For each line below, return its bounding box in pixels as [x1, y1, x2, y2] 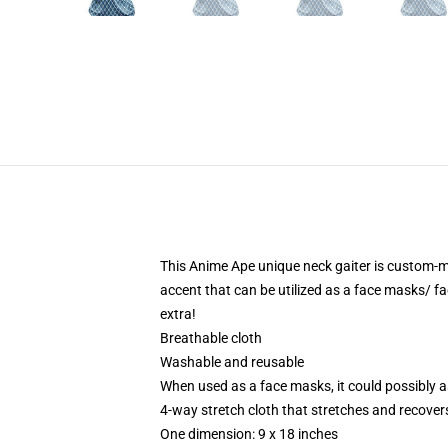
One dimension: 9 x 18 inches [160, 426, 338, 442]
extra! [160, 306, 196, 322]
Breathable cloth [160, 330, 262, 346]
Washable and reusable [160, 354, 304, 370]
